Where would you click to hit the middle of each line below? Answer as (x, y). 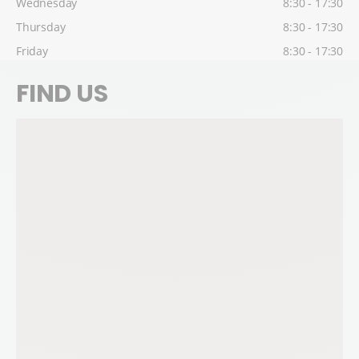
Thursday (41, 27)
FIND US (62, 94)
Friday (32, 51)
